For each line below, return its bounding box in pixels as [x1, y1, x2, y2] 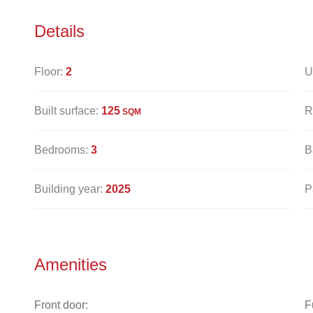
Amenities [34, 254, 112, 274]
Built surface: [34, 104, 101, 117]
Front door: [34, 298, 88, 311]
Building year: [34, 182, 105, 195]
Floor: [34, 65, 66, 78]
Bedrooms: [34, 143, 91, 156]
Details [34, 21, 89, 41]
